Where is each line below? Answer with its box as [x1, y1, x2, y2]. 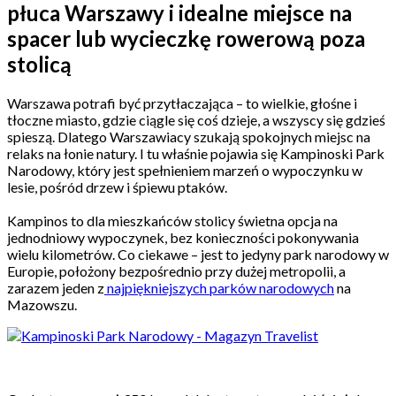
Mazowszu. [7, 295, 80, 313]
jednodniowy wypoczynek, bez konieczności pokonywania [7, 228, 359, 246]
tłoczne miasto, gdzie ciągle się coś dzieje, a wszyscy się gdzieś [7, 110, 385, 128]
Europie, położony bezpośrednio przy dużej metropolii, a [7, 262, 346, 279]
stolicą [7, 50, 72, 77]
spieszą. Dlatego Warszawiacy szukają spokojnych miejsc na [7, 127, 370, 145]
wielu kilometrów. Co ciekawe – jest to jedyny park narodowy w [7, 245, 389, 263]
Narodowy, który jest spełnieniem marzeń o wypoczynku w [7, 161, 362, 179]
